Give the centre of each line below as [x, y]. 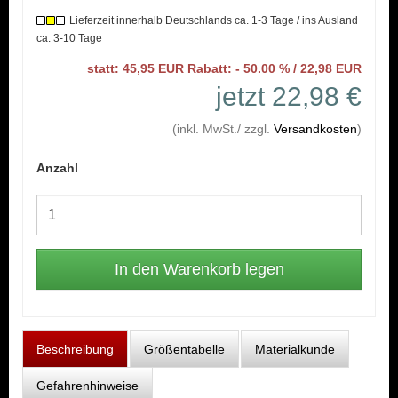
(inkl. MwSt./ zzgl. [223, 129]
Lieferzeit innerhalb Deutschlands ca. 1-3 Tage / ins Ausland [214, 20]
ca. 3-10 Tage [69, 38]
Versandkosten [315, 129]
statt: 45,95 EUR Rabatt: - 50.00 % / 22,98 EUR [224, 68]
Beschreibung [75, 349]
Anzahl [57, 168]
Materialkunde [295, 349]
